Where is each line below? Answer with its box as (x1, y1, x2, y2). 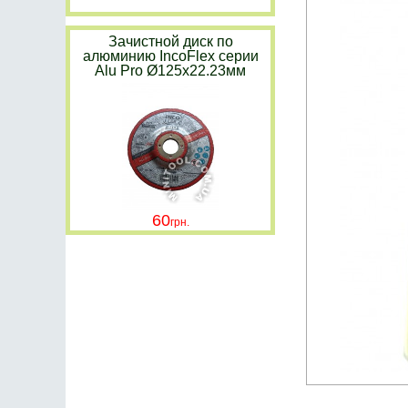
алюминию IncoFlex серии (82, 48, 259, 64)
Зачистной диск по (107, 34, 233, 49)
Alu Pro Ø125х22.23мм (95, 63, 246, 78)
